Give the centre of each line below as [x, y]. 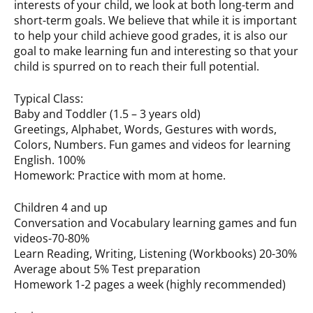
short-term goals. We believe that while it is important [155, 21]
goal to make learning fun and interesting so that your [156, 51]
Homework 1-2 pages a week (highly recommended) [150, 285]
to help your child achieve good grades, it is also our [151, 36]
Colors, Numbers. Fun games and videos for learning [152, 145]
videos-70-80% [52, 239]
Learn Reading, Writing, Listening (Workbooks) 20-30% [155, 254]
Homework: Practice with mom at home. [120, 176]
